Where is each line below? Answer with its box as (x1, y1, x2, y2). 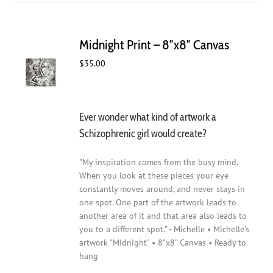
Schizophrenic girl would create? (79, 126, 208, 140)
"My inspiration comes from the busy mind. (79, 157, 238, 168)
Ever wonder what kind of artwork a (79, 110, 217, 123)
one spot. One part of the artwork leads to (79, 197, 237, 208)
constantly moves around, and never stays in (79, 183, 246, 195)
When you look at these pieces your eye (79, 170, 229, 182)
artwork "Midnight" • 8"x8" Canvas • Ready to (79, 237, 247, 249)
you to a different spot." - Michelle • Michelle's (79, 224, 250, 235)
